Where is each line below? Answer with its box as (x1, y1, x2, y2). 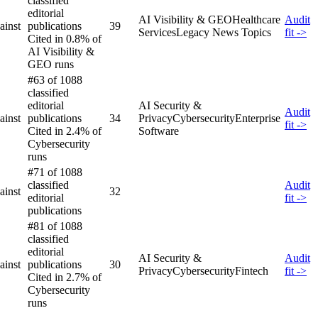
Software (138, 124, 179, 137)
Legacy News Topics (176, 26, 271, 38)
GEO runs (28, 57, 74, 70)
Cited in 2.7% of (28, 270, 102, 283)
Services (138, 26, 176, 38)
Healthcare (232, 13, 280, 26)
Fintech (235, 264, 268, 277)
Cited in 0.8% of (28, 32, 102, 45)
